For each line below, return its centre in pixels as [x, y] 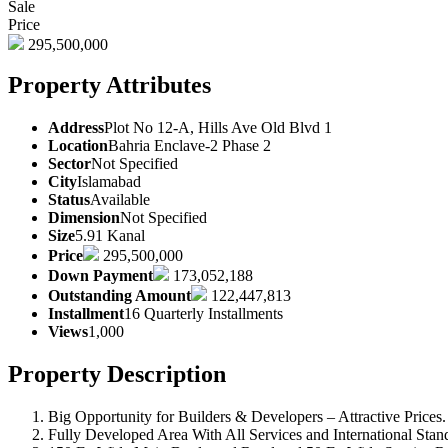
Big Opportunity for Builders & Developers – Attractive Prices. [247, 416]
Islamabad [109, 181]
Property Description [117, 373]
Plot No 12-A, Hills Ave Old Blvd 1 [218, 127]
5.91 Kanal [110, 235]
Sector [69, 163]
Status [69, 199]
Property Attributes [109, 84]
